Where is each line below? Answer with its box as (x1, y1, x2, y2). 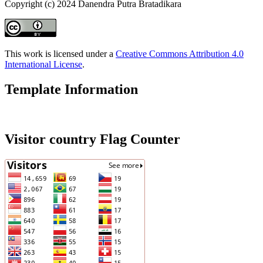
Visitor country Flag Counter (5, 131, 180, 147)
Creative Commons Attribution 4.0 (116, 49, 244, 59)
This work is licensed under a (5, 49, 116, 59)
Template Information (5, 81, 138, 97)
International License (5, 59, 82, 70)
